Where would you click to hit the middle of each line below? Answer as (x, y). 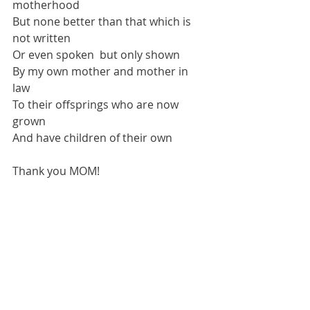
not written (43, 38)
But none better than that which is (103, 21)
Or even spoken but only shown (96, 55)
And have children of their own (92, 138)
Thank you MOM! (56, 171)
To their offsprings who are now (97, 104)
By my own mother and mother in (102, 71)
